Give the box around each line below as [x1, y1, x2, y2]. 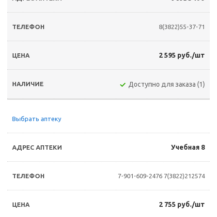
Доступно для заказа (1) [128, 80, 205, 88]
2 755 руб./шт [159, 201, 205, 208]
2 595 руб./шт [159, 51, 205, 59]
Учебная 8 [171, 143, 205, 151]
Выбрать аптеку [12, 115, 61, 122]
